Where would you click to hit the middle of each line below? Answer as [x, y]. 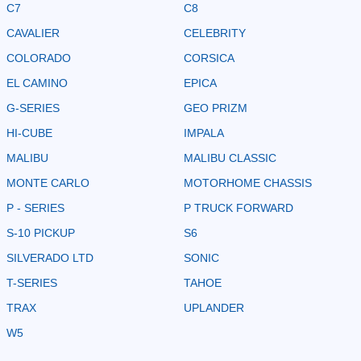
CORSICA [209, 58]
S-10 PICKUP [41, 232]
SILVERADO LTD [50, 257]
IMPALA [204, 133]
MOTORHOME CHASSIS [248, 183]
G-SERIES [33, 108]
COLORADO [39, 58]
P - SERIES [35, 207]
